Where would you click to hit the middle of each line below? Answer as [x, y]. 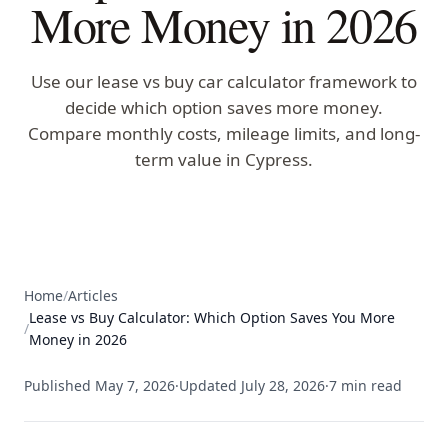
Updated [210, 385]
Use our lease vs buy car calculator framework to [224, 81]
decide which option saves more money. [224, 107]
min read [369, 385]
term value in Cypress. [224, 159]
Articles [93, 295]
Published [59, 385]
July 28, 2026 [283, 385]
